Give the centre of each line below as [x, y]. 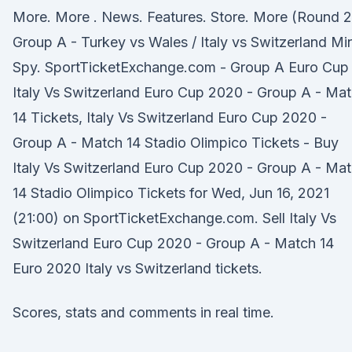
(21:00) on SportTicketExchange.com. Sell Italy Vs [174, 218]
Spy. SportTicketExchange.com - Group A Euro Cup [181, 67]
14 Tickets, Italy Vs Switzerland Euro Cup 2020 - [170, 117]
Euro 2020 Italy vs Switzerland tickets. [137, 268]
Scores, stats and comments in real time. [143, 312]
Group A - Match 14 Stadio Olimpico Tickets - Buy [176, 143]
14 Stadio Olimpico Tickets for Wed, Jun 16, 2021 [171, 193]
